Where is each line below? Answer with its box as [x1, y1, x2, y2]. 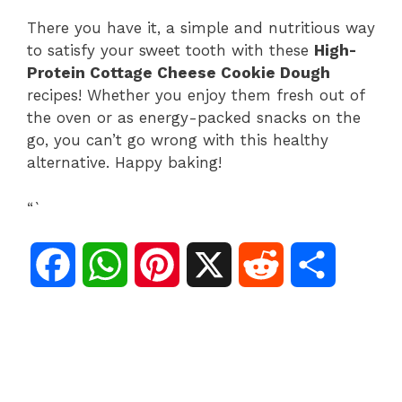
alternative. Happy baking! [27, 153, 222, 172]
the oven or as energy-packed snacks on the [27, 109, 361, 127]
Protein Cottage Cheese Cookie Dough [27, 64, 330, 83]
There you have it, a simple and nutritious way [27, 19, 375, 38]
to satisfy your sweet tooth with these [27, 41, 314, 60]
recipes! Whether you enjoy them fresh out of [27, 86, 364, 105]
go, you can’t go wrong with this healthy [27, 131, 328, 150]
